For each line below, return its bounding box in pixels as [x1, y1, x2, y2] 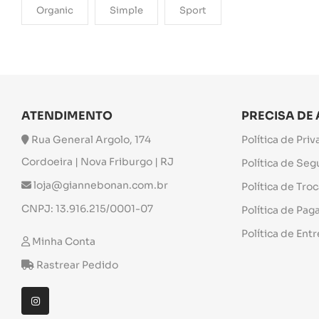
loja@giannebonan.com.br [31, 179, 168, 192]
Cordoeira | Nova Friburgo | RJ [21, 155, 174, 168]
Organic [36, 4, 73, 16]
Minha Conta [32, 235, 95, 248]
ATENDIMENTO [21, 108, 113, 123]
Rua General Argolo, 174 [29, 133, 151, 146]
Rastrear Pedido [36, 258, 118, 271]
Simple [110, 4, 143, 16]
